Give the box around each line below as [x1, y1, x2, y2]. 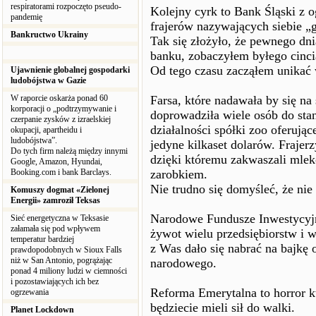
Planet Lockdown [11, 305, 74, 315]
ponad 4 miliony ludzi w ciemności [11, 266, 127, 276]
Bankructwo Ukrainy [11, 30, 88, 39]
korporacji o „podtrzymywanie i [11, 104, 116, 114]
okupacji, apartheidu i [11, 125, 82, 135]
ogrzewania [11, 287, 51, 297]
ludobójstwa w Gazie [11, 75, 86, 85]
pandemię [11, 12, 47, 22]
